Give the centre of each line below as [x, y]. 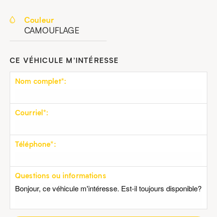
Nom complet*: [41, 81]
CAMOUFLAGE [52, 30]
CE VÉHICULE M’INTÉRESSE [64, 60]
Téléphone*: [36, 144]
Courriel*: [32, 113]
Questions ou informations [61, 176]
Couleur [39, 20]
